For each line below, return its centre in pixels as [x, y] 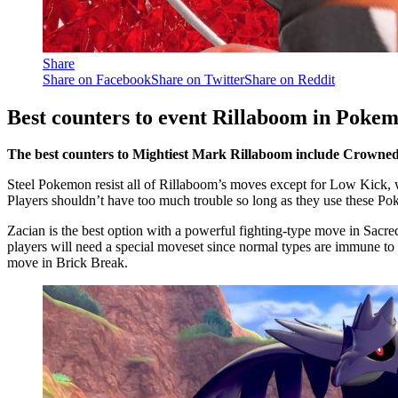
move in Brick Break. [68, 263]
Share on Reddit [290, 79]
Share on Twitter [198, 79]
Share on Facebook [97, 79]
